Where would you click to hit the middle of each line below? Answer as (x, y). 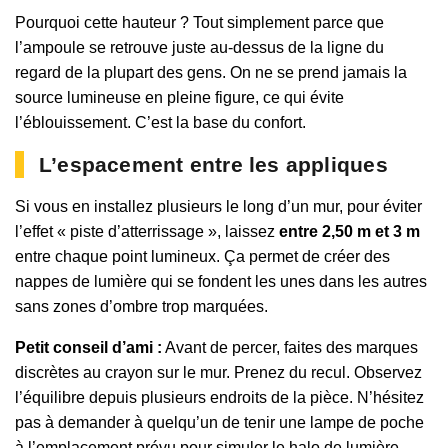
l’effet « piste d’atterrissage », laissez (147, 232)
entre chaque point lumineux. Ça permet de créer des (202, 257)
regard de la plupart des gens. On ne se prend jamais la (211, 73)
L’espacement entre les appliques (213, 165)
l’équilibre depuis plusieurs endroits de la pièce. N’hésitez (219, 398)
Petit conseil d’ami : (88, 348)
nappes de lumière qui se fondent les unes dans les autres (221, 282)
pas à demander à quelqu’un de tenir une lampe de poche (219, 423)
